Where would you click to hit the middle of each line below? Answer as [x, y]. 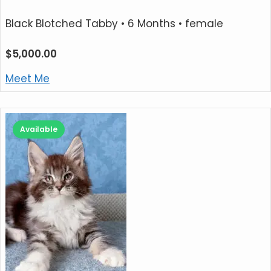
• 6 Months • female [171, 23]
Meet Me [28, 79]
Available [39, 129]
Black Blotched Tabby [62, 23]
